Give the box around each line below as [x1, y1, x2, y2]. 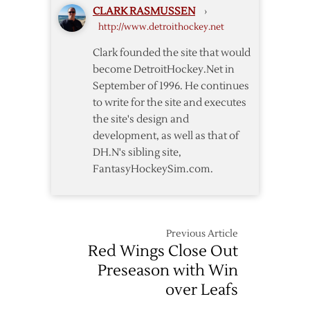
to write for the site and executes [93, 96, 246, 110]
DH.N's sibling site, [93, 146, 181, 160]
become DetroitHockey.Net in [93, 63, 235, 77]
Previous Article [166, 228, 238, 241]
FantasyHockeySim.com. [93, 163, 213, 176]
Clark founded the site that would [93, 46, 250, 60]
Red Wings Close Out [88, 241, 238, 262]
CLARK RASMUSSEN [93, 5, 195, 19]
